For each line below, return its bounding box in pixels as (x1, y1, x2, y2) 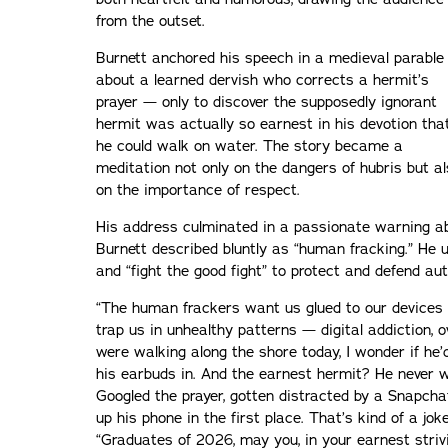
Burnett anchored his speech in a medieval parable (96, 47, 444, 68)
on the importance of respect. (96, 179, 300, 200)
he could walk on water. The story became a (96, 135, 403, 156)
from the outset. (96, 10, 205, 31)
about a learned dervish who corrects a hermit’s (96, 69, 429, 90)
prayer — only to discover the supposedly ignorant (96, 91, 437, 112)
